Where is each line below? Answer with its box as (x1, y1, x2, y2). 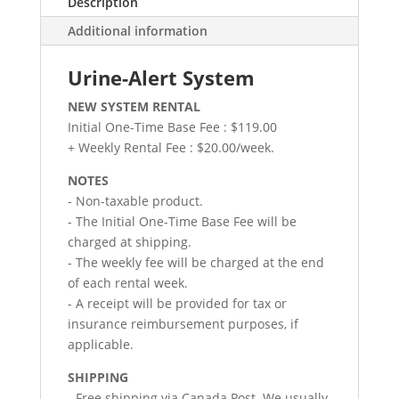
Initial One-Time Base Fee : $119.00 (67, 118, 277, 135)
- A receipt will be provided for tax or (67, 294, 287, 312)
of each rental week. (67, 273, 188, 291)
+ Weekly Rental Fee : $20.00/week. (67, 138, 274, 156)
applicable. (67, 335, 134, 353)
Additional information (67, 21, 208, 39)
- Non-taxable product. (67, 191, 203, 209)
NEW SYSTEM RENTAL (67, 97, 200, 115)
